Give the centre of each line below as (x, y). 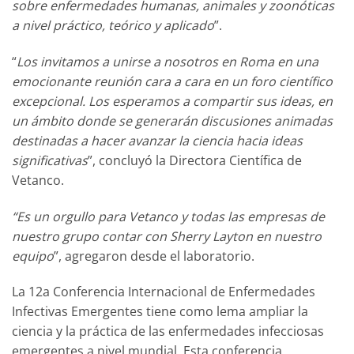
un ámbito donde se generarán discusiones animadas (172, 121)
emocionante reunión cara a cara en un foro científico (172, 81)
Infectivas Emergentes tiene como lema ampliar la (160, 312)
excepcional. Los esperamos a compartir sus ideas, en (172, 101)
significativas (50, 160)
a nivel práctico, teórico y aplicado (113, 25)
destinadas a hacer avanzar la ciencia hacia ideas (157, 140)
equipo (33, 256)
